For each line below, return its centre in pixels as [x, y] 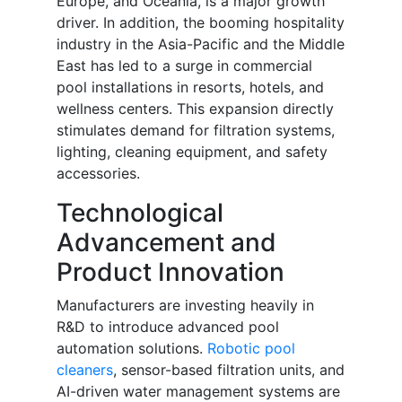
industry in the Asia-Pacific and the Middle [201, 44]
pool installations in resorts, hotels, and [190, 87]
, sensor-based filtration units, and [229, 370]
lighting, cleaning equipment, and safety [192, 152]
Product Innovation [170, 272]
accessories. [98, 174]
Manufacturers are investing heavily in [185, 306]
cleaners [85, 370]
